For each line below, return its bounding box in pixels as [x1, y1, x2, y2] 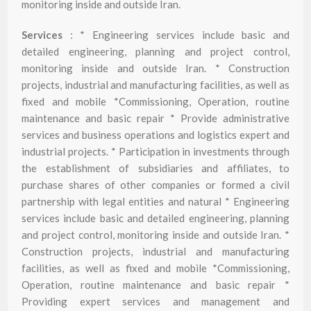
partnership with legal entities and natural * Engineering [22, 195, 289, 208]
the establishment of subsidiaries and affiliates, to [22, 162, 289, 174]
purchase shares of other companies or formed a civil [22, 178, 289, 191]
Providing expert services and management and [22, 295, 289, 308]
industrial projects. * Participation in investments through [22, 145, 289, 158]
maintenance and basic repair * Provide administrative [22, 112, 289, 124]
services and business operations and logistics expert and [22, 128, 289, 141]
